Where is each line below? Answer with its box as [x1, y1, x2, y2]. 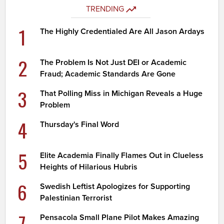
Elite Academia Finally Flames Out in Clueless [40, 150, 204, 161]
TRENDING [85, 4, 124, 14]
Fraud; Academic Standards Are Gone [40, 69, 176, 79]
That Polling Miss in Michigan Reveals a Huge [40, 88, 203, 99]
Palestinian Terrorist [40, 193, 112, 203]
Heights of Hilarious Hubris [40, 162, 138, 172]
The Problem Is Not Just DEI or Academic [40, 57, 187, 68]
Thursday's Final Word [40, 119, 119, 130]
